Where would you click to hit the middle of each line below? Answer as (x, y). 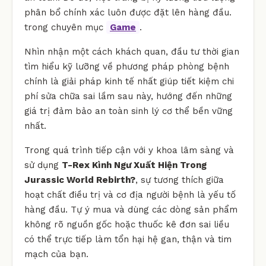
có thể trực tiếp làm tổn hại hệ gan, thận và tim (128, 239)
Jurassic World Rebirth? (80, 180)
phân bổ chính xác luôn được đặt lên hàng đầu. (128, 12)
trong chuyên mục (65, 27)
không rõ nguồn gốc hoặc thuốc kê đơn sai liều (127, 224)
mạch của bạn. (56, 254)
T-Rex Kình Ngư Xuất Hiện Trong (134, 165)
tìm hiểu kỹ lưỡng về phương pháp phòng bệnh (127, 66)
